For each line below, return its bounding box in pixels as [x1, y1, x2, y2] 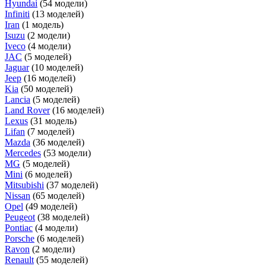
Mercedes [5, 147, 41, 158]
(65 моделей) [33, 190, 84, 201]
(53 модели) [43, 147, 91, 158]
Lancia [5, 94, 30, 104]
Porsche [5, 233, 34, 243]
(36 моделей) [33, 137, 84, 147]
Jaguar [5, 62, 29, 72]
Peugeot [5, 211, 35, 222]
